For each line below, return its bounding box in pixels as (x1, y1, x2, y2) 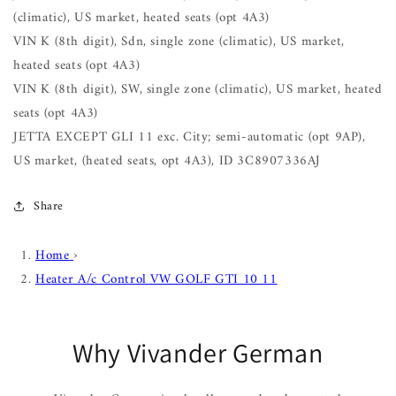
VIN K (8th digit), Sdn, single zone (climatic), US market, (13, 29, 345, 54)
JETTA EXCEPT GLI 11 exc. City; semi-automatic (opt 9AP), (13, 125, 366, 149)
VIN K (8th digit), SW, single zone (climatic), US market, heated (13, 77, 383, 102)
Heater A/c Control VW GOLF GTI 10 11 (35, 267, 278, 292)
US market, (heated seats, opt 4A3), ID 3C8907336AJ (13, 148, 322, 173)
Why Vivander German (72, 334, 324, 370)
